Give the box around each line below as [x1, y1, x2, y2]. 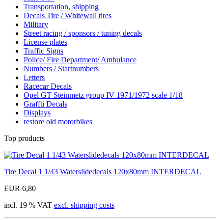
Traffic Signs [24, 46, 63, 55]
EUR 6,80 [4, 184, 36, 192]
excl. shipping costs [54, 200, 114, 209]
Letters [24, 73, 45, 82]
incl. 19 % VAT [4, 200, 54, 209]
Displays [24, 108, 51, 117]
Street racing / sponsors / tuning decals [24, 28, 142, 37]
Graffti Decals [24, 99, 67, 108]
